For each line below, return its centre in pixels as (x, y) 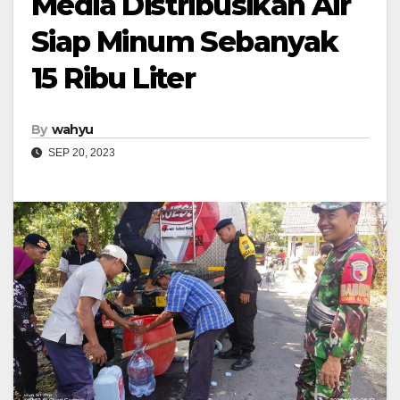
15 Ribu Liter (113, 79)
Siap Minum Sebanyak (185, 42)
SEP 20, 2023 (80, 153)
